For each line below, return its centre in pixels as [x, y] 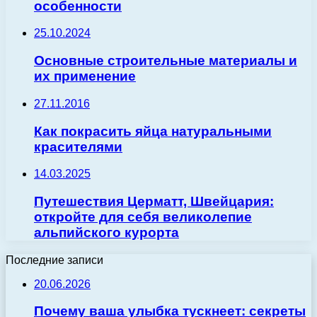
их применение [85, 76]
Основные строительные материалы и [166, 61]
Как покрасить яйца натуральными [153, 131]
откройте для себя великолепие [143, 217]
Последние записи [54, 260]
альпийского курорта [106, 233]
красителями [78, 146]
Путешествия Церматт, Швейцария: [154, 202]
